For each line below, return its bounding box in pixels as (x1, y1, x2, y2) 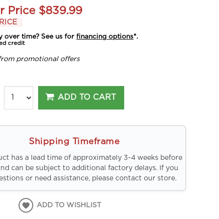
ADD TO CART (58, 93, 116, 102)
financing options (76, 33, 134, 40)
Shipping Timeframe (29, 137, 120, 146)
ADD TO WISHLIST (37, 202, 102, 209)
